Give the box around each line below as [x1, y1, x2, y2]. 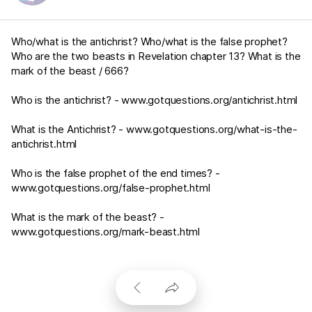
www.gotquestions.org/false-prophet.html [11, 181, 210, 194]
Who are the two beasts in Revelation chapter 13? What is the [11, 49, 301, 63]
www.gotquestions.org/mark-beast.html [11, 225, 201, 238]
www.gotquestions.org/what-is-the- [126, 123, 297, 136]
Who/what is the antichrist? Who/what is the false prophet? [11, 35, 288, 48]
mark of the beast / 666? [11, 64, 129, 77]
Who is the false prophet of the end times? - [11, 166, 220, 180]
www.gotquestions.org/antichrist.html [121, 93, 298, 107]
